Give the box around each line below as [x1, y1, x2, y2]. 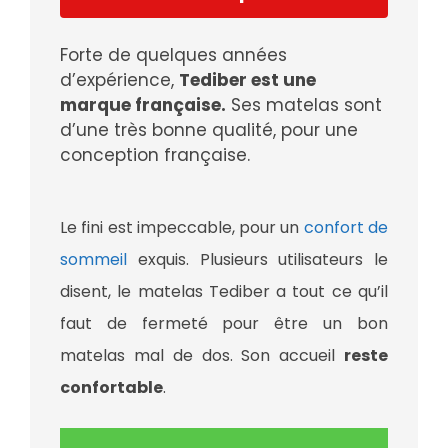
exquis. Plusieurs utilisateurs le [127, 248, 388, 272]
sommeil [60, 248, 127, 272]
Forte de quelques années [60, 43, 287, 68]
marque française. [60, 93, 226, 118]
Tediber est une [179, 68, 316, 93]
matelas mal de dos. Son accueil [60, 344, 344, 368]
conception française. [60, 143, 250, 168]
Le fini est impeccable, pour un [60, 216, 304, 240]
